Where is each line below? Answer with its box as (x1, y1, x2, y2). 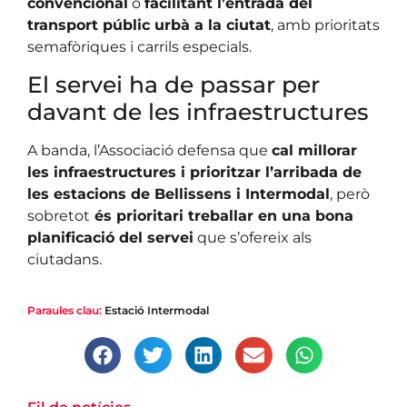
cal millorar (272, 142, 357, 160)
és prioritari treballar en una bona (90, 207, 353, 225)
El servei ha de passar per (27, 71, 320, 99)
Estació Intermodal (104, 303, 209, 317)
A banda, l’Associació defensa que (27, 142, 272, 160)
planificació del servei (27, 229, 194, 247)
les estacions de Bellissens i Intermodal (27, 185, 330, 203)
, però (330, 185, 370, 203)
